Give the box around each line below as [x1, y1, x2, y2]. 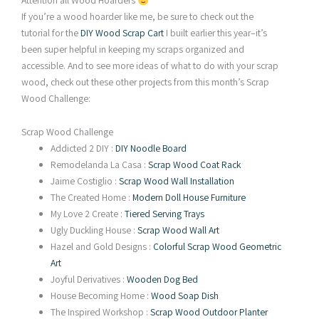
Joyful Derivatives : [51, 272, 127, 286]
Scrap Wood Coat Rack [148, 157, 241, 171]
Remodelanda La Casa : [51, 157, 149, 171]
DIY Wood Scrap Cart [80, 26, 164, 40]
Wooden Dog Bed [127, 272, 199, 286]
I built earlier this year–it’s [164, 26, 267, 40]
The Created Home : [51, 190, 133, 204]
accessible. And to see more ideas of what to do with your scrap [21, 59, 278, 73]
